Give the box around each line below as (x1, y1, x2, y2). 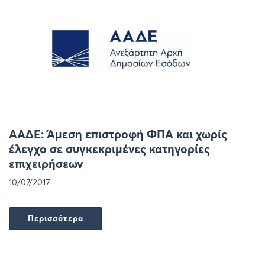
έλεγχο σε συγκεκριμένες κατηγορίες (9, 141, 210, 156)
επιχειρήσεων (9, 156, 83, 171)
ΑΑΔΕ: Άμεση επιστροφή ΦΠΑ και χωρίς (9, 126, 227, 141)
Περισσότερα (28, 212, 83, 224)
